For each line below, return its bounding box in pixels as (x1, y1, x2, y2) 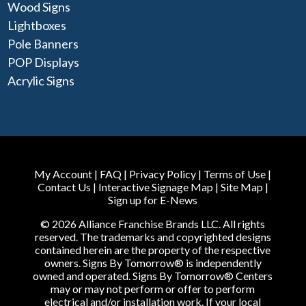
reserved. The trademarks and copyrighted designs (34, 230, 271, 244)
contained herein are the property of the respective (35, 243, 271, 257)
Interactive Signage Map (98, 180, 213, 194)
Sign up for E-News (108, 193, 198, 207)
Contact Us (37, 180, 91, 194)
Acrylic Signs (8, 73, 75, 89)
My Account (34, 167, 93, 181)
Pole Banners (8, 36, 79, 52)
